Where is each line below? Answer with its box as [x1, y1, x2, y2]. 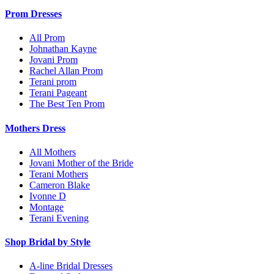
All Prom [29, 32, 65, 43]
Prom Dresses [5, 9, 62, 20]
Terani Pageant [29, 87, 87, 98]
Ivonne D [29, 190, 66, 201]
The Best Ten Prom [29, 98, 105, 109]
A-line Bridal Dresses [29, 261, 113, 272]
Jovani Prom [29, 54, 78, 65]
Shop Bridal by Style [5, 237, 91, 248]
